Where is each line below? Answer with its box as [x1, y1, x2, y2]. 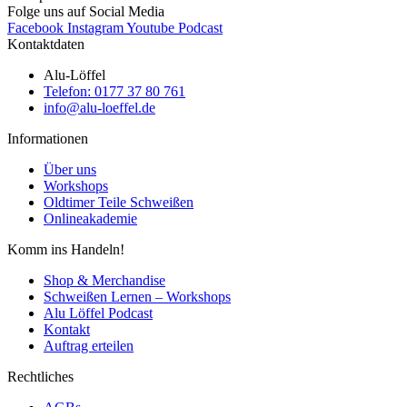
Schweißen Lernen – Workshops [44, 288, 231, 304]
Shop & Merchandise [44, 272, 165, 288]
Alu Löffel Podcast [44, 304, 153, 321]
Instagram [67, 19, 124, 35]
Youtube [126, 19, 174, 35]
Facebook [7, 19, 64, 35]
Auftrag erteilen [44, 337, 134, 353]
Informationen [7, 130, 88, 146]
